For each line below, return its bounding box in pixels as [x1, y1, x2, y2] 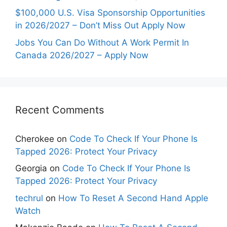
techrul [15, 193, 43, 203]
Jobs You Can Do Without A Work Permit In [15, 37, 189, 48]
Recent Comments [15, 103, 104, 116]
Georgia [15, 163, 47, 174]
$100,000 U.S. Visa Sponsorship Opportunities [15, 8, 205, 18]
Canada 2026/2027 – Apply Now [15, 50, 148, 60]
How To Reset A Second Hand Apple [58, 193, 208, 203]
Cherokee [15, 133, 54, 144]
